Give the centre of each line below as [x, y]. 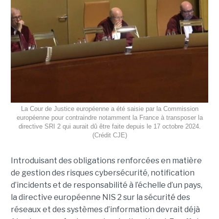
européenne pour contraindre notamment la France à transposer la [109, 117]
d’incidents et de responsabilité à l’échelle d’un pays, [106, 185]
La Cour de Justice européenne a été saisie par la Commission [109, 109]
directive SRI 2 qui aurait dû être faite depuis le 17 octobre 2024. [109, 126]
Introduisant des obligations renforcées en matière [106, 160]
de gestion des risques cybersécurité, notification [102, 173]
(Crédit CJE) [109, 135]
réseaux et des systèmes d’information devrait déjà [105, 209]
